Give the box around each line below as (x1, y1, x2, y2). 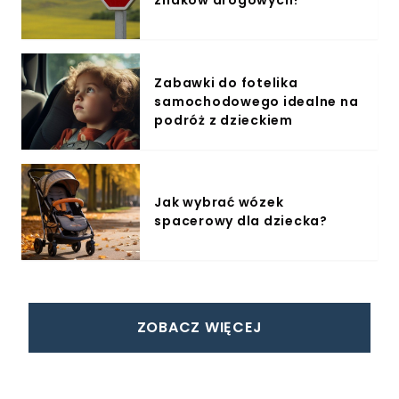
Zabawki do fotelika (154, 73, 298, 92)
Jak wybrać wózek (154, 193, 284, 211)
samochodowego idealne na (154, 92, 359, 110)
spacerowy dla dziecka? (154, 212, 328, 230)
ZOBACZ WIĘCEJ (136, 317, 263, 338)
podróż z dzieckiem (154, 110, 293, 129)
